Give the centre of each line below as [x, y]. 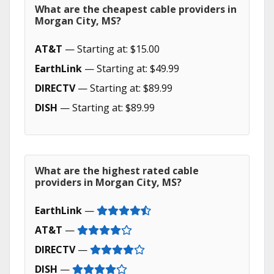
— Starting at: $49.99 [131, 68]
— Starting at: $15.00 [111, 49]
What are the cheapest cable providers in [136, 9]
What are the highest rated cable [117, 171]
